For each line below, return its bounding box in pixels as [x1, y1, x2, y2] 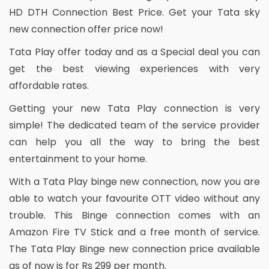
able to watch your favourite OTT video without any [9, 191, 260, 205]
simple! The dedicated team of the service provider [9, 118, 260, 132]
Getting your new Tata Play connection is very [9, 101, 260, 115]
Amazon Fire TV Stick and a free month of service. [9, 225, 260, 239]
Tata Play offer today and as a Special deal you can [9, 44, 260, 59]
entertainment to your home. [9, 151, 147, 166]
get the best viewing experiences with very [9, 61, 260, 76]
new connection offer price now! [9, 22, 163, 36]
